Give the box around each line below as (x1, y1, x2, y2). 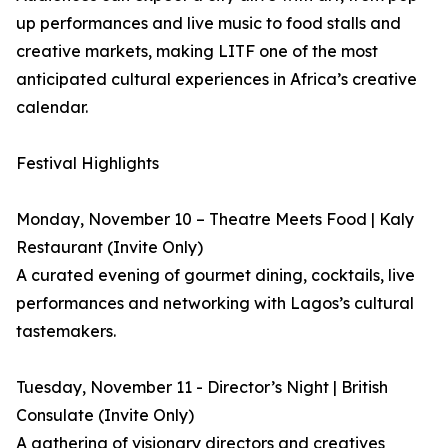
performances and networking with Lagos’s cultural (16, 293, 414, 313)
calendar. (16, 97, 88, 117)
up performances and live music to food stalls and (16, 13, 401, 33)
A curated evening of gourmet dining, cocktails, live (16, 265, 415, 285)
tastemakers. (16, 321, 116, 341)
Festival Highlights (16, 153, 159, 173)
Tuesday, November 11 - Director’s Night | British (16, 377, 388, 397)
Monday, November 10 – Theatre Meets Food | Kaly (16, 209, 414, 229)
